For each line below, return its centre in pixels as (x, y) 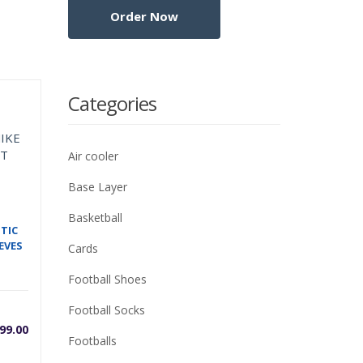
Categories (112, 104)
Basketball (95, 218)
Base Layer (97, 187)
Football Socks (106, 310)
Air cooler (93, 156)
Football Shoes (107, 280)
